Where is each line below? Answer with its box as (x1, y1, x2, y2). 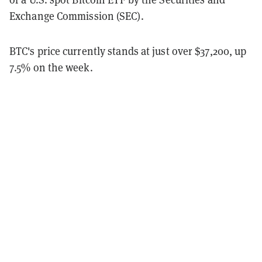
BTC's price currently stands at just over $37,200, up (9, 44, 247, 58)
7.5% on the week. (9, 60, 93, 74)
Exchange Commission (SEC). (9, 9, 144, 23)
